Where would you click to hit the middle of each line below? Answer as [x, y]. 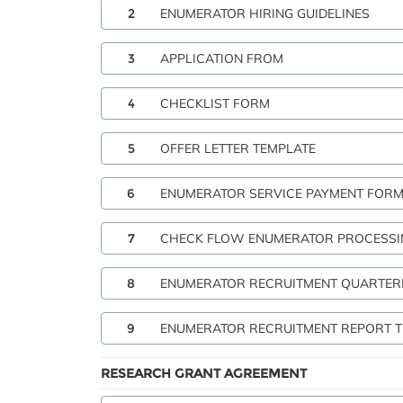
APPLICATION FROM [222, 58]
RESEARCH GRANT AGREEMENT [204, 373]
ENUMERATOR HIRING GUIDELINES [265, 13]
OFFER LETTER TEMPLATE [238, 148]
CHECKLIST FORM [215, 103]
